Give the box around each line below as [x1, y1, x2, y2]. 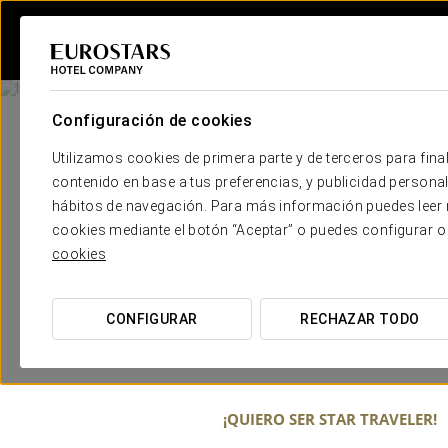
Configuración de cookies [52, 111, 253, 130]
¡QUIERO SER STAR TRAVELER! [223, 409, 437, 430]
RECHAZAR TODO [300, 311, 420, 327]
